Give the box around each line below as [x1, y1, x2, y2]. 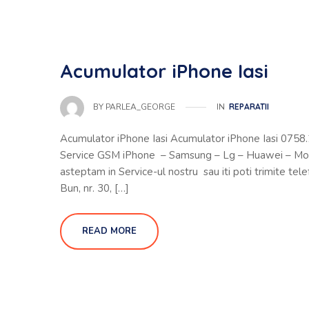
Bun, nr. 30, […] [60, 181, 129, 195]
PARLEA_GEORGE [106, 101, 175, 113]
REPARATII [229, 101, 269, 112]
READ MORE [82, 225, 137, 237]
